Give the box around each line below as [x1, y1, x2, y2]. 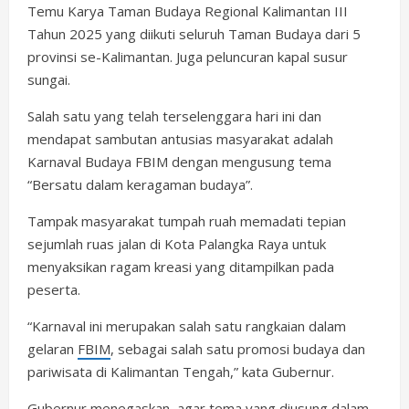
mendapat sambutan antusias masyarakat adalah [27, 130, 333, 149]
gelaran [27, 340, 78, 359]
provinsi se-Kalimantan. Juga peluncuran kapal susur [27, 47, 348, 67]
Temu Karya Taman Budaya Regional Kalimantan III [27, 2, 348, 21]
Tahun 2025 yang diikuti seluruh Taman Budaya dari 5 [27, 25, 361, 44]
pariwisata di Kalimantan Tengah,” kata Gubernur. [27, 362, 334, 382]
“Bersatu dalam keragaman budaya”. [27, 175, 253, 194]
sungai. [27, 70, 70, 89]
